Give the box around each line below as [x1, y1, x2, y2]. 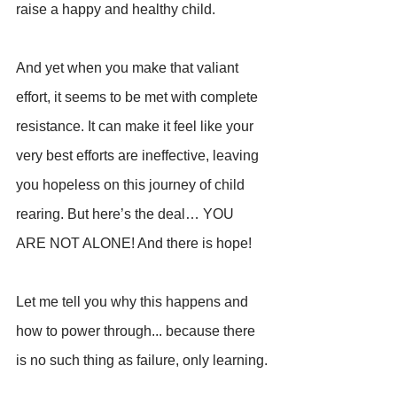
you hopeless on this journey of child [16, 177, 248, 192]
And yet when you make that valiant [16, 60, 242, 75]
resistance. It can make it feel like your [16, 119, 257, 134]
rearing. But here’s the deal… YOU [16, 206, 237, 222]
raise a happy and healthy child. [16, 2, 215, 17]
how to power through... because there [16, 323, 259, 339]
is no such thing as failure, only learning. [16, 353, 268, 368]
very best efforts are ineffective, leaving [16, 148, 262, 163]
